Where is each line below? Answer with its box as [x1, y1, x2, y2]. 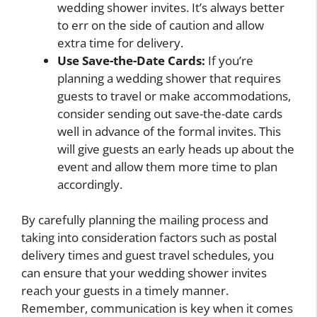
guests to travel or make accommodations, [57, 87, 291, 104]
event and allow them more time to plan [57, 158, 277, 175]
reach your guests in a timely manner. [21, 282, 229, 299]
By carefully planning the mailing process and [21, 212, 268, 229]
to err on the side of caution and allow [57, 16, 264, 33]
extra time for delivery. [57, 34, 183, 51]
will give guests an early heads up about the [57, 140, 294, 157]
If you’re [205, 52, 253, 69]
